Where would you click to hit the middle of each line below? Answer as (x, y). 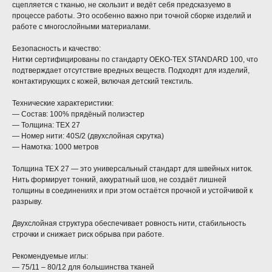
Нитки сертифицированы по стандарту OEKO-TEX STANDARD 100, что (135, 60)
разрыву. (27, 202)
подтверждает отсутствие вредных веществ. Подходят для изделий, (131, 71)
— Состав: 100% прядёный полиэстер (78, 114)
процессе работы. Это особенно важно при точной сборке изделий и (132, 16)
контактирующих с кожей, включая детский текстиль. (103, 82)
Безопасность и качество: (56, 49)
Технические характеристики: (63, 104)
